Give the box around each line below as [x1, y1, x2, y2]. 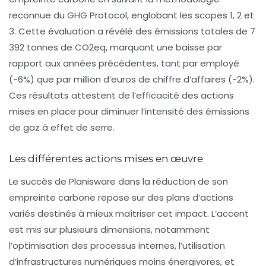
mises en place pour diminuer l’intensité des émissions [9, 104, 249, 118]
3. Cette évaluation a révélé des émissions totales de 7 [9, 24, 255, 37]
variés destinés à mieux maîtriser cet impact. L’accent [9, 207, 249, 220]
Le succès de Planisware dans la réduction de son [9, 175, 228, 188]
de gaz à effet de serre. [9, 121, 115, 134]
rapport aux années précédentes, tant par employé [9, 56, 239, 69]
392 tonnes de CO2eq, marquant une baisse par [9, 40, 222, 53]
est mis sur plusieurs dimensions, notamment [9, 223, 210, 236]
